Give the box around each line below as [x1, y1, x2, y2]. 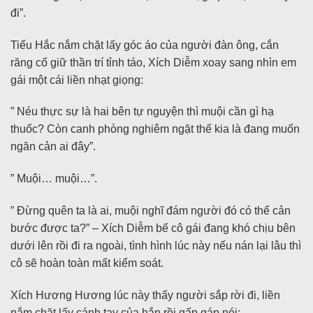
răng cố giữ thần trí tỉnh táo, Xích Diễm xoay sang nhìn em [10, 56, 296, 68]
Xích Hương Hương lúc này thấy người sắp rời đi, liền [10, 289, 280, 301]
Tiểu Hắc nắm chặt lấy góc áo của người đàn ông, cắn [10, 38, 279, 51]
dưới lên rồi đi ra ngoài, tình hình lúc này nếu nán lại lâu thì [10, 239, 301, 252]
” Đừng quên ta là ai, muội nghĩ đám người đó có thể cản [10, 204, 291, 217]
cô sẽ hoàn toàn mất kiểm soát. [10, 256, 163, 269]
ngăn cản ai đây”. [10, 140, 96, 153]
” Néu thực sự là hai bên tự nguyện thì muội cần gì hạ [10, 105, 274, 118]
